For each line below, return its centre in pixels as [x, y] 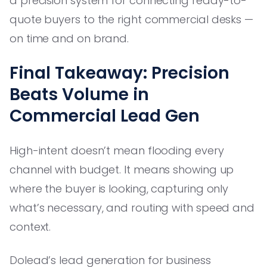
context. [30, 226]
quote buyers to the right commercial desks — [132, 19]
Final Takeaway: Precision [119, 73]
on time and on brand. [69, 38]
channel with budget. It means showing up [122, 169]
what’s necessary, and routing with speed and [132, 207]
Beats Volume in [79, 94]
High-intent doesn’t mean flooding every [117, 150]
